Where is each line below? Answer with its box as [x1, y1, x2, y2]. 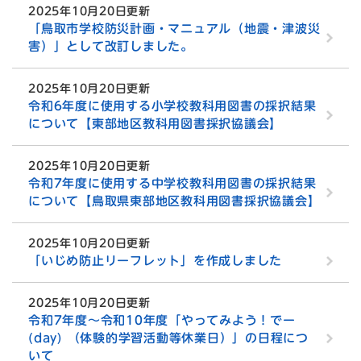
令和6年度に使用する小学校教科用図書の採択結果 [28, 100, 317, 113]
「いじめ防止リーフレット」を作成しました [28, 255, 282, 268]
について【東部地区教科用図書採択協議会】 [28, 118, 282, 131]
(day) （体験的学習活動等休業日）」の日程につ [28, 332, 309, 345]
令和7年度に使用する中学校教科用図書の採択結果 [28, 177, 317, 190]
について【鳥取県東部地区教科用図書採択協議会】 [28, 195, 321, 208]
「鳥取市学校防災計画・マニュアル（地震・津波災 [28, 23, 321, 35]
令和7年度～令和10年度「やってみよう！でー [28, 314, 296, 327]
